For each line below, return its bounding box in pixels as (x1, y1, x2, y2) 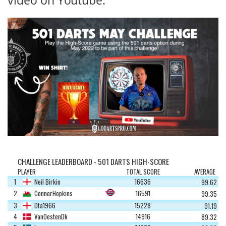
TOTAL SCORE (126, 166, 160, 177)
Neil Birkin (31, 176, 61, 187)
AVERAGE (194, 166, 218, 177)
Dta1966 (31, 200, 56, 210)
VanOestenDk (31, 211, 68, 221)
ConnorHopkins (31, 188, 73, 198)
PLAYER (18, 166, 36, 177)
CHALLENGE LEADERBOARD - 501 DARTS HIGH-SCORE (18, 155, 169, 167)
